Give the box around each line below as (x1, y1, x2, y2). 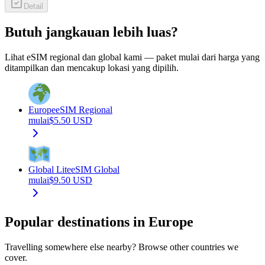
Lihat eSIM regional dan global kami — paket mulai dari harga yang (5, 51, 260, 62)
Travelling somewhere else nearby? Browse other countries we (5, 241, 238, 252)
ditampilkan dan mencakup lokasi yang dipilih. (5, 62, 179, 73)
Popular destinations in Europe (5, 214, 193, 230)
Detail (24, 2, 43, 11)
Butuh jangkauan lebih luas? (5, 24, 178, 40)
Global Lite (28, 164, 71, 174)
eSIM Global (71, 164, 119, 174)
